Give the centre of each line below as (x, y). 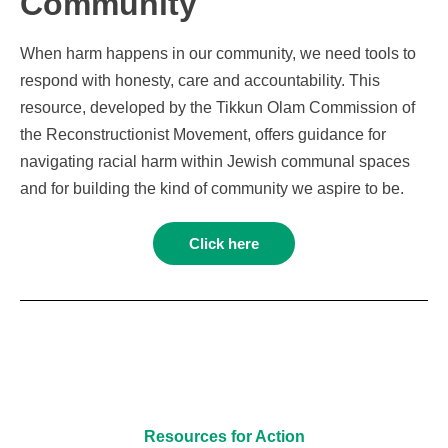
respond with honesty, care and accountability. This (200, 80)
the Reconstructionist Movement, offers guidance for (203, 134)
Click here (224, 243)
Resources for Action (224, 436)
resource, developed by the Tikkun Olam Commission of (217, 107)
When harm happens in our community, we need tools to (218, 53)
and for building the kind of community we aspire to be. (212, 188)
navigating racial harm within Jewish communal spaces (215, 161)
